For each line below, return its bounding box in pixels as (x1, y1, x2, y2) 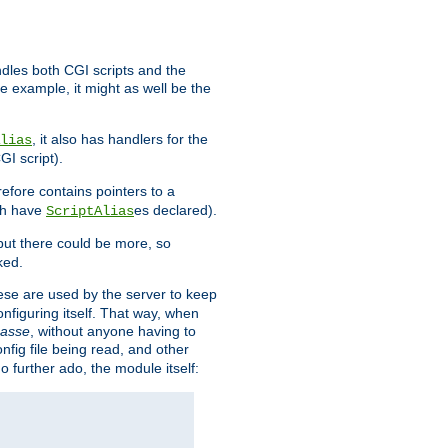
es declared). (134, 202, 217, 219)
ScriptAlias (46, 203, 134, 220)
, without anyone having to (30, 323, 196, 340)
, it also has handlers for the (32, 131, 208, 148)
